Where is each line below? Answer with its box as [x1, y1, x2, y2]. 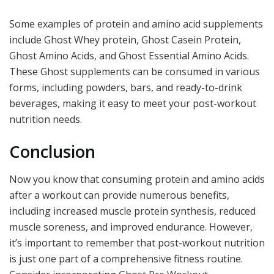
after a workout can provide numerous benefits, [9, 188, 229, 202]
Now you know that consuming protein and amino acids [9, 172, 265, 186]
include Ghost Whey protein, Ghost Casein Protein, [9, 32, 241, 46]
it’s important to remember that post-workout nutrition [9, 235, 265, 250]
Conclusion [9, 140, 95, 163]
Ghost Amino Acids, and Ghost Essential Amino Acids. [9, 48, 249, 62]
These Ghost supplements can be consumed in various [9, 64, 260, 78]
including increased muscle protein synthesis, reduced [9, 204, 256, 218]
